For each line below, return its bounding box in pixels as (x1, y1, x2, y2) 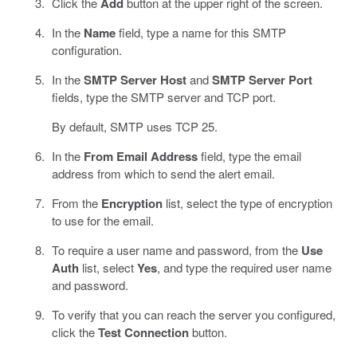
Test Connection (97, 324, 189, 342)
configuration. (51, 41, 122, 59)
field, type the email (197, 147, 301, 165)
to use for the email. (51, 212, 154, 229)
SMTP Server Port (211, 71, 312, 89)
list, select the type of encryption (162, 194, 332, 212)
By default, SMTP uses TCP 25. (51, 118, 218, 135)
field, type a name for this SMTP (115, 24, 286, 41)
